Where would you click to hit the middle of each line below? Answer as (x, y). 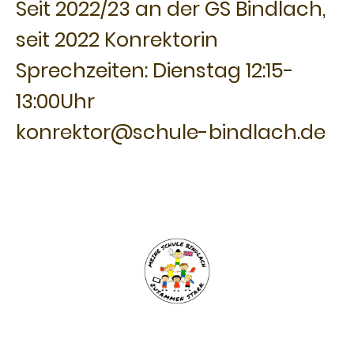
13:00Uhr (55, 102)
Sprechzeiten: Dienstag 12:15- (155, 71)
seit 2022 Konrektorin (119, 40)
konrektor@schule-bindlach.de (171, 132)
